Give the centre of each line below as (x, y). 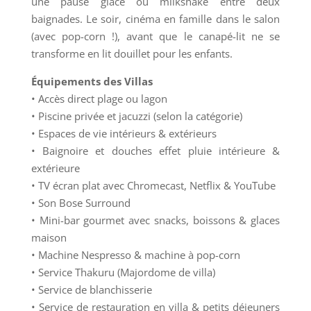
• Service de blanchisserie (91, 289)
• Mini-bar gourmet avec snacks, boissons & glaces (155, 220)
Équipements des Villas (92, 81)
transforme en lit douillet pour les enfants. (132, 53)
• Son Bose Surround (81, 202)
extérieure (55, 168)
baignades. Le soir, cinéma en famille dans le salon (155, 18)
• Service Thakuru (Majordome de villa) (123, 272)
